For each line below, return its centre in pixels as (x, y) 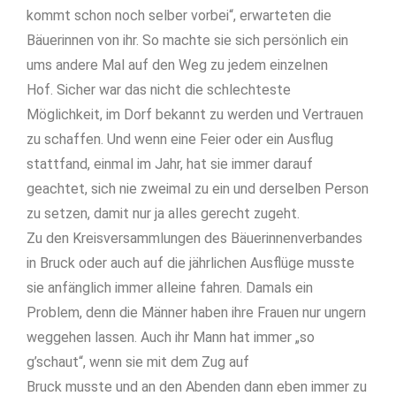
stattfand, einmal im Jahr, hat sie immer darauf (170, 164)
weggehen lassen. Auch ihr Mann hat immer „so (171, 338)
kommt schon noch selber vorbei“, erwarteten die (179, 16)
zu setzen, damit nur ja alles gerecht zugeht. (163, 214)
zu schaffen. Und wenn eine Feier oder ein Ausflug (180, 140)
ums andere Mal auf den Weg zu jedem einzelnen (177, 65)
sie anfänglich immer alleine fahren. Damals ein (170, 288)
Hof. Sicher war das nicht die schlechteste (159, 90)
